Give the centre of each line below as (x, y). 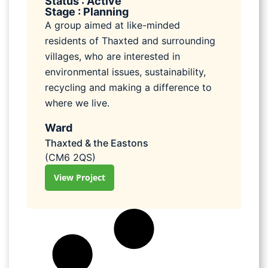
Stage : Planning (87, 12)
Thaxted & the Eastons (97, 143)
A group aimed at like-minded (112, 25)
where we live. (77, 103)
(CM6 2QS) (70, 157)
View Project (80, 177)
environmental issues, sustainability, (125, 72)
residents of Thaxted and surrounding (130, 41)
